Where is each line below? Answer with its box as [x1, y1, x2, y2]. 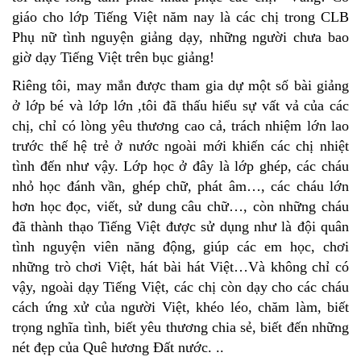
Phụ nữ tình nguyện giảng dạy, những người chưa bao [12, 29, 349, 46]
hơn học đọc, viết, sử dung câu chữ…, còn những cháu [12, 198, 349, 215]
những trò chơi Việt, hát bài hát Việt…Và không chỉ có [12, 259, 349, 276]
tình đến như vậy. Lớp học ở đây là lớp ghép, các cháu [12, 158, 349, 175]
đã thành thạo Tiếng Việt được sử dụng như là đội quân [12, 218, 349, 235]
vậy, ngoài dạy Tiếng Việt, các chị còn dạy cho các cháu [12, 279, 349, 296]
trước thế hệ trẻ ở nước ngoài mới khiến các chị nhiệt [12, 138, 349, 155]
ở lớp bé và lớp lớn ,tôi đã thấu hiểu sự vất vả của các [12, 98, 349, 114]
